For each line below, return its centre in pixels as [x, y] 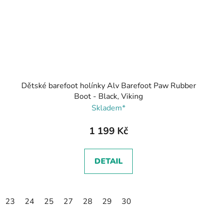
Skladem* [108, 108]
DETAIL [108, 161]
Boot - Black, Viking [108, 96]
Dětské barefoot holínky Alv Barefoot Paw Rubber [108, 85]
